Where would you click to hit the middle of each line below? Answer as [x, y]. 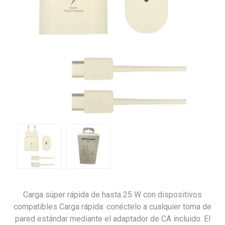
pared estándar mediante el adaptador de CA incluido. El [113, 219]
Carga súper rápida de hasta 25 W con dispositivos [113, 195]
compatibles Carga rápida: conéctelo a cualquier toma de [113, 207]
